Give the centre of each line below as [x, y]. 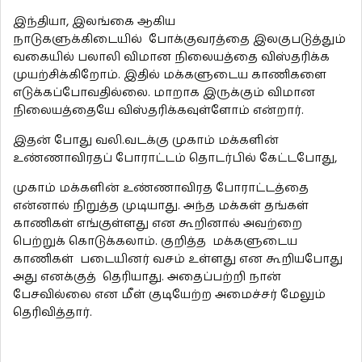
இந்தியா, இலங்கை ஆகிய [94, 22]
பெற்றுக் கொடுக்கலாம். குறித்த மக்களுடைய [155, 242]
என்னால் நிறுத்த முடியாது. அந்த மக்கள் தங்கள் [161, 206]
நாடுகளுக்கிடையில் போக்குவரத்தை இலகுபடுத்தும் [179, 40]
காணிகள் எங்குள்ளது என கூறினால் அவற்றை [158, 224]
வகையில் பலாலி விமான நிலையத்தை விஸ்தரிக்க [171, 57]
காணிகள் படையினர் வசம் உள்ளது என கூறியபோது [178, 259]
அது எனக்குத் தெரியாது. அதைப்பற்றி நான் [147, 277]
